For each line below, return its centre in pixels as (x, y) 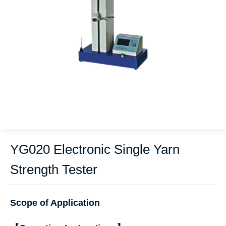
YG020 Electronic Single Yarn (95, 149)
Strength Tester (54, 169)
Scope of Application (55, 203)
